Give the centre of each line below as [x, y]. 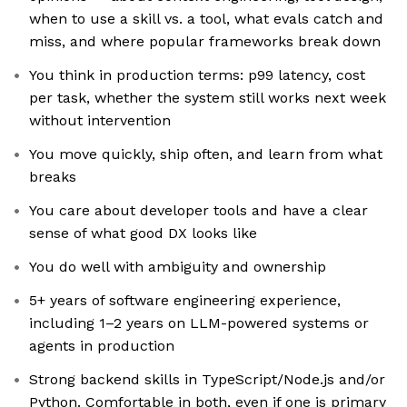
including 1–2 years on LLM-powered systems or [199, 323]
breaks [53, 177]
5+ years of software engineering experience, [185, 301]
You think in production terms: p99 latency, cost [197, 75]
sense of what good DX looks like [143, 233]
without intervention [100, 121]
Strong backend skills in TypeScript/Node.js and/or [207, 380]
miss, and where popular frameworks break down [205, 42]
